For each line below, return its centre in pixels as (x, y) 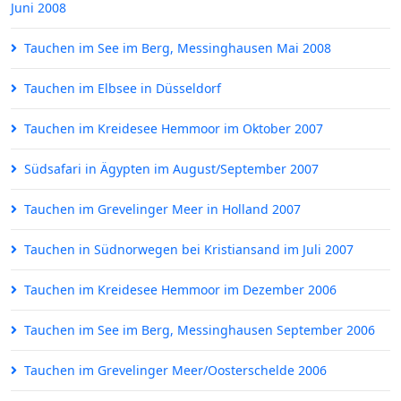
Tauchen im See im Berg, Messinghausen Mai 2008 (178, 48)
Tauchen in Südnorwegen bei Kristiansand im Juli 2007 (189, 250)
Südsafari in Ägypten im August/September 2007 (171, 169)
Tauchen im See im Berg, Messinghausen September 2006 (200, 330)
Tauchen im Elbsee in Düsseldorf (123, 89)
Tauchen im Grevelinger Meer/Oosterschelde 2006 (175, 371)
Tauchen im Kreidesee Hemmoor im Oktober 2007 (174, 129)
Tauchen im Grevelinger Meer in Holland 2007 (162, 209)
